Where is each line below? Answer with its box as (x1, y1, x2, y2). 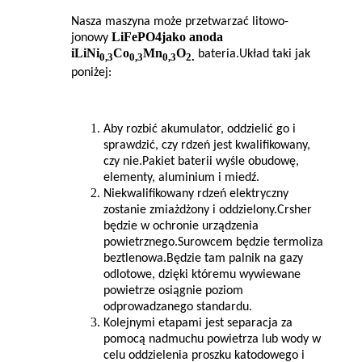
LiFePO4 (112, 30, 162, 44)
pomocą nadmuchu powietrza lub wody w (103, 332, 321, 346)
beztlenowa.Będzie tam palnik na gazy (103, 251, 303, 265)
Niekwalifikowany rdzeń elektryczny (103, 187, 288, 200)
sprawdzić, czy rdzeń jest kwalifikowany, (103, 138, 310, 152)
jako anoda (162, 30, 223, 44)
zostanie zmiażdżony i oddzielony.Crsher (103, 203, 312, 217)
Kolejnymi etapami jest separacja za (103, 316, 293, 330)
